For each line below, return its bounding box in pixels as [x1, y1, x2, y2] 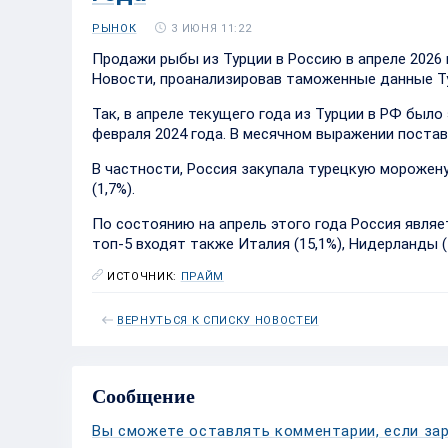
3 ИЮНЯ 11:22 [171, 21, 252, 35]
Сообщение [92, 385, 195, 407]
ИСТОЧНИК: [107, 270, 181, 283]
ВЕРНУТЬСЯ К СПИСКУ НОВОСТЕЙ [117, 314, 319, 327]
